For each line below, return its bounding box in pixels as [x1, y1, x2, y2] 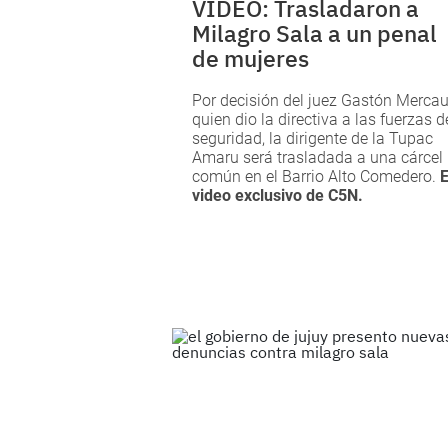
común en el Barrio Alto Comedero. [192, 167, 440, 187]
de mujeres [192, 43, 309, 74]
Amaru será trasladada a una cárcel [192, 148, 443, 168]
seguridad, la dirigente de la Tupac [192, 129, 433, 149]
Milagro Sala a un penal [192, 18, 437, 49]
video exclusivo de [192, 186, 328, 206]
